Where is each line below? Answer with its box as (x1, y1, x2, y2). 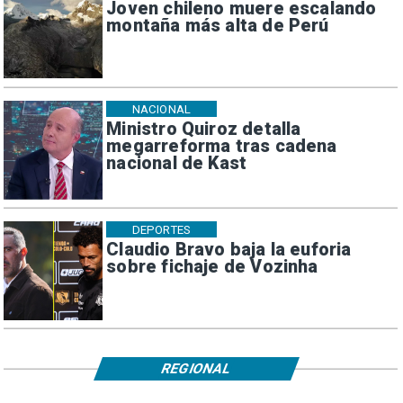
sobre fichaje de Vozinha (106, 256, 318, 278)
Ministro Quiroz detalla (106, 119, 301, 140)
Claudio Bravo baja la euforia (106, 239, 352, 261)
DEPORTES (131, 222, 191, 237)
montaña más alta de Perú (106, 15, 329, 37)
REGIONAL (158, 360, 235, 377)
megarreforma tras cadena (106, 136, 337, 157)
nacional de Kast (106, 153, 247, 175)
